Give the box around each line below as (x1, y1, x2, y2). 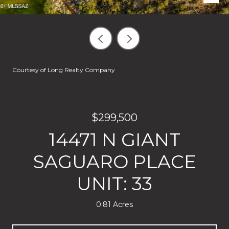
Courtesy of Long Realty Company (12, 66, 115, 74)
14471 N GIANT (49, 128, 180, 151)
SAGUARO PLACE (33, 150, 196, 173)
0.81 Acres (96, 200, 133, 209)
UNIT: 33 (77, 172, 152, 195)
